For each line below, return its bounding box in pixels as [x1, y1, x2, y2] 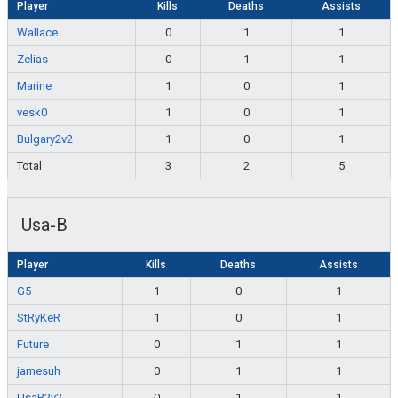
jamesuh [17, 364, 60, 378]
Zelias [17, 52, 48, 67]
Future [17, 338, 49, 352]
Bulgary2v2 [17, 132, 73, 147]
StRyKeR [17, 311, 60, 325]
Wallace [17, 26, 58, 40]
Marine [17, 79, 52, 93]
